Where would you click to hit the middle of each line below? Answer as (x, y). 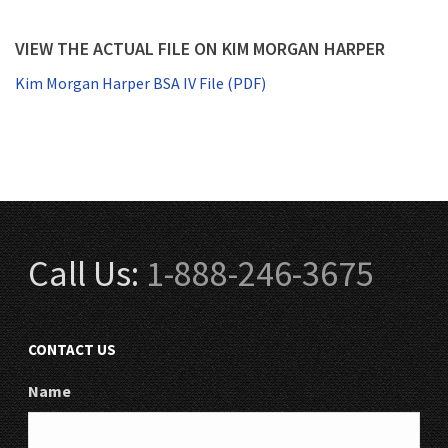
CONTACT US (72, 349)
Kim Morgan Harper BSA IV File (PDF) (140, 83)
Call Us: (87, 273)
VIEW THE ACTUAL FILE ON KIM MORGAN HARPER (200, 48)
